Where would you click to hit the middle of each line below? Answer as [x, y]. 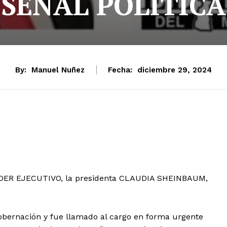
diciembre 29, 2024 [175, 70]
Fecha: [120, 70]
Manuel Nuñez [58, 70]
